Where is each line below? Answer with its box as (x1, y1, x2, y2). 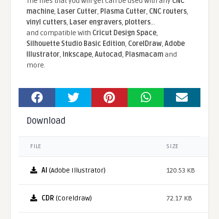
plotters (125, 18, 151, 27)
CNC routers (149, 7, 187, 16)
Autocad (95, 50, 123, 59)
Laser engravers (69, 18, 122, 27)
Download (26, 115, 66, 127)
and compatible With (26, 29, 93, 38)
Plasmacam (125, 50, 164, 59)
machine (26, 7, 55, 16)
